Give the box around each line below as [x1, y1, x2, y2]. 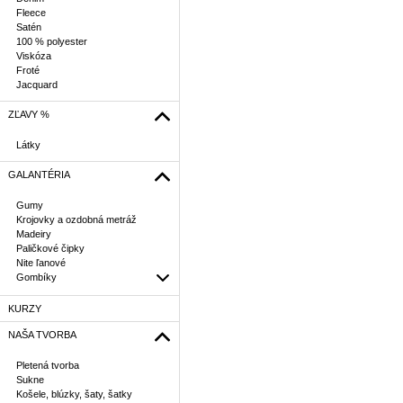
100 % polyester [16, 36, 87, 47]
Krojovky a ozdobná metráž [16, 214, 137, 225]
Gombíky [16, 272, 57, 282]
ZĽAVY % [8, 109, 49, 120]
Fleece [16, 7, 46, 18]
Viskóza [16, 50, 51, 61]
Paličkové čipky [16, 243, 85, 254]
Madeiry [16, 228, 51, 239]
